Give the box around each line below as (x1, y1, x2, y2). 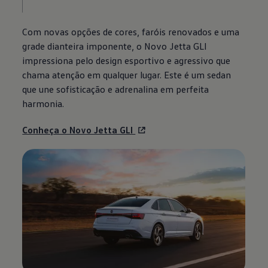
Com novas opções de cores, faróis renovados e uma (22, 26, 240, 38)
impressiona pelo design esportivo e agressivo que (22, 54, 231, 67)
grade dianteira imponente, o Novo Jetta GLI (22, 40, 208, 53)
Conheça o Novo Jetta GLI (22, 124, 136, 136)
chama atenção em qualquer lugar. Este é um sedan (22, 69, 232, 81)
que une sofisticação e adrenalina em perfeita (22, 83, 209, 96)
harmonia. (22, 98, 65, 110)
